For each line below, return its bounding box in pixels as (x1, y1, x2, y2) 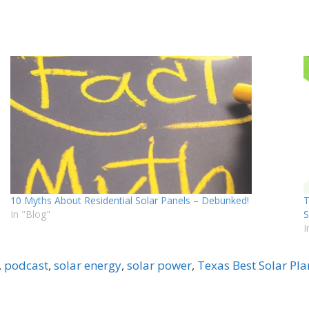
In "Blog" (10, 208, 50, 221)
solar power (127, 257, 192, 273)
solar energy (54, 257, 121, 273)
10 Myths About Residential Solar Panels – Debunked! (10, 194, 249, 207)
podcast (4, 257, 48, 273)
